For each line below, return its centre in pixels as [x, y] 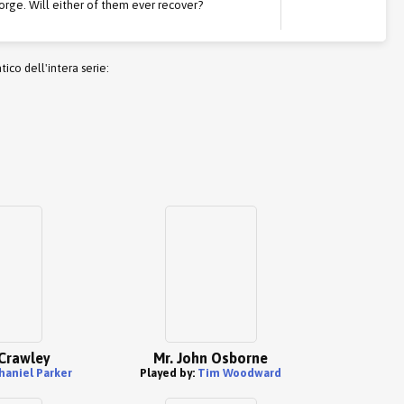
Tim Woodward [239, 373]
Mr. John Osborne [210, 358]
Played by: [168, 373]
